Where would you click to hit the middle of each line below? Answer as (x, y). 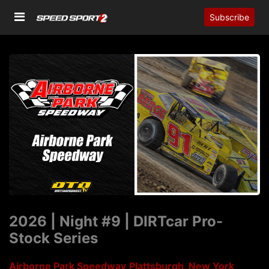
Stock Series (53, 238)
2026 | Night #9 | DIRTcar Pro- (116, 222)
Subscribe (229, 17)
